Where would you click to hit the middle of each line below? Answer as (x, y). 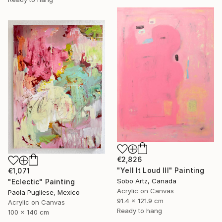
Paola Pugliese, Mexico (44, 193)
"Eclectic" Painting (42, 182)
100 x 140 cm (28, 212)
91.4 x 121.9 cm (140, 201)
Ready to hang (139, 211)
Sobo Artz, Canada (147, 181)
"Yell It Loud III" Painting (161, 170)
